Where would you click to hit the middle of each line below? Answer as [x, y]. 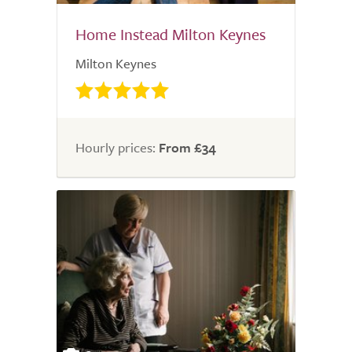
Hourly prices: [117, 148]
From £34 [187, 148]
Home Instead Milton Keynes [170, 35]
